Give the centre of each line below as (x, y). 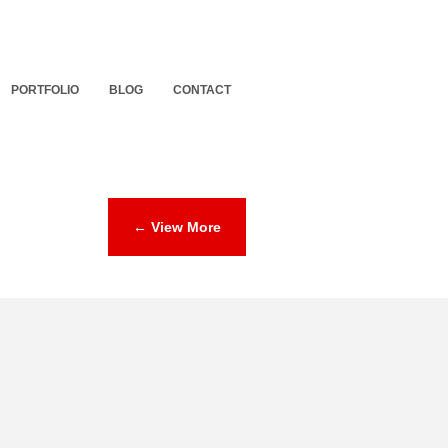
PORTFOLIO (45, 90)
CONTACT (202, 90)
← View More (177, 227)
